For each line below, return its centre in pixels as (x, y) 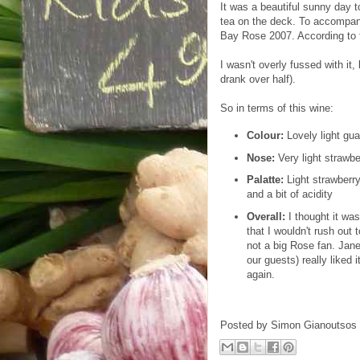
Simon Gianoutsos (314, 325)
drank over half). (258, 79)
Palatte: (265, 180)
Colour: (265, 135)
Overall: (266, 217)
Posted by (245, 325)
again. (260, 275)
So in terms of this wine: (277, 108)
